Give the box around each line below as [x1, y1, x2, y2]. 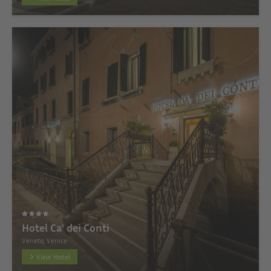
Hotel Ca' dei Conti [22, 221, 109, 234]
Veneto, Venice [22, 236, 67, 245]
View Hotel [36, 252, 70, 261]
